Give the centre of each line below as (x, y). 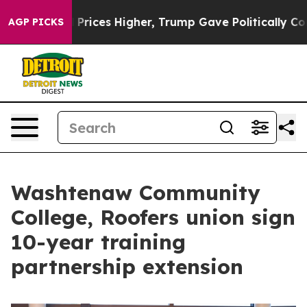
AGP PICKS (36, 22)
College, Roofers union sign (153, 217)
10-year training (98, 242)
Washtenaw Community (136, 193)
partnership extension (127, 267)
